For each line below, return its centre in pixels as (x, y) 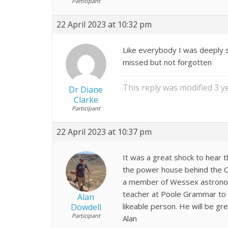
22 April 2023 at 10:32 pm (104, 24)
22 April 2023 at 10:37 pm (104, 132)
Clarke (86, 99)
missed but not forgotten (167, 62)
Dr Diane (86, 89)
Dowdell (86, 207)
